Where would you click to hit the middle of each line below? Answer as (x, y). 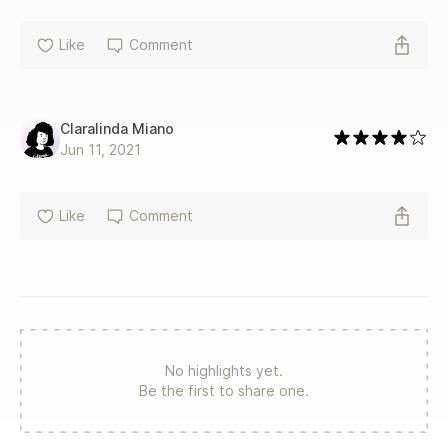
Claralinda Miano (117, 128)
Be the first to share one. (224, 390)
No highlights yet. (224, 370)
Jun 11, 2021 (100, 149)
